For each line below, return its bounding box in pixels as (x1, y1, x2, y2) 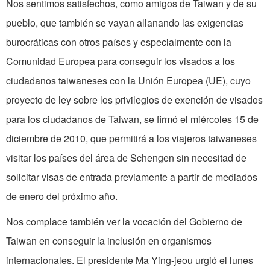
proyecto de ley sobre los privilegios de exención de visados (6, 93, 263, 107)
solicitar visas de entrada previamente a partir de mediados (6, 170, 257, 184)
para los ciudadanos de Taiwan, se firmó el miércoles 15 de (6, 112, 259, 127)
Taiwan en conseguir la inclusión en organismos (6, 234, 212, 248)
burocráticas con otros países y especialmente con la (6, 35, 231, 49)
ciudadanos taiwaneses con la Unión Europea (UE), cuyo (6, 74, 251, 88)
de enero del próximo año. (6, 189, 118, 204)
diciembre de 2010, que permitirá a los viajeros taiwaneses (6, 131, 257, 146)
